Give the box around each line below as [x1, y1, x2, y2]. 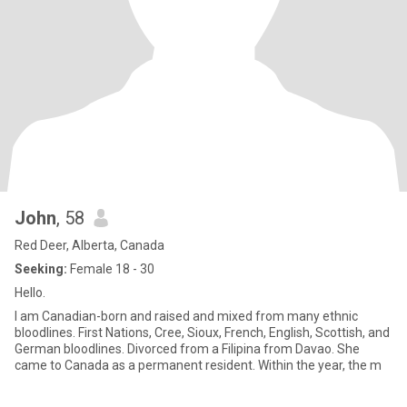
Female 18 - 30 [67, 262, 154, 276]
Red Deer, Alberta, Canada [15, 238, 164, 253]
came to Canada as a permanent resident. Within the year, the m [15, 358, 382, 372]
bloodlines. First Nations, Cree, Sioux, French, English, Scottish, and [15, 325, 390, 340]
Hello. [15, 285, 45, 300]
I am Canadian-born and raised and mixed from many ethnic [15, 309, 358, 323]
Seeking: [15, 262, 67, 276]
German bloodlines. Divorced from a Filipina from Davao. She [15, 342, 360, 356]
